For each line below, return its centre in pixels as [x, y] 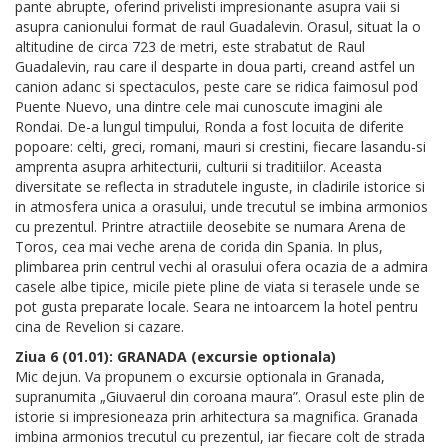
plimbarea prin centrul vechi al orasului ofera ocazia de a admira [221, 267]
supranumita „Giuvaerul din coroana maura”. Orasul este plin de [220, 397]
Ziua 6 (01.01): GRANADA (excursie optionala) [175, 357]
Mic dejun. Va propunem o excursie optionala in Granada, [200, 377]
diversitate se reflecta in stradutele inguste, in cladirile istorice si [220, 187]
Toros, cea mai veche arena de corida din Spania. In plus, [199, 247]
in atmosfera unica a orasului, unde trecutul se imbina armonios [221, 207]
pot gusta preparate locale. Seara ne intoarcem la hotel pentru [216, 307]
